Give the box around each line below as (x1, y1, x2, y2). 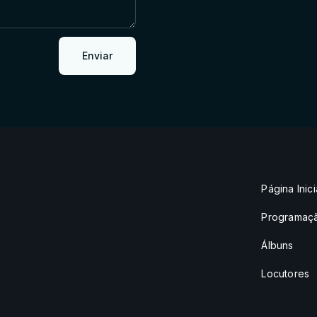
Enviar (82, 49, 113, 62)
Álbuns (261, 239, 294, 251)
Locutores (261, 267, 310, 279)
